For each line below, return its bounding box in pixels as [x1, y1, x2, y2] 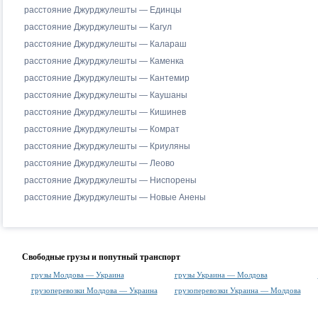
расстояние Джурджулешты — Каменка [23, 56, 184, 66]
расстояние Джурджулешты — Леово [23, 158, 175, 168]
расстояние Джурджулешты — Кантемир [23, 73, 190, 83]
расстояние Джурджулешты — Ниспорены [23, 175, 197, 185]
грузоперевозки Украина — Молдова [174, 286, 301, 295]
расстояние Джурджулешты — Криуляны [23, 141, 190, 151]
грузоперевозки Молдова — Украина [31, 286, 158, 295]
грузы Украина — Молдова [174, 270, 268, 279]
